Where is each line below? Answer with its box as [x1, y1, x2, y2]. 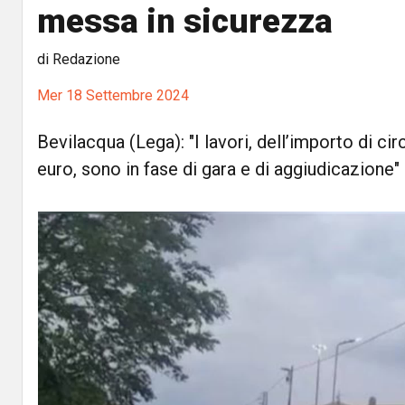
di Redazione [37, 51, 120, 68]
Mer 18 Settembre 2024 [37, 87, 189, 104]
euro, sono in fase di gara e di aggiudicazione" [37, 158, 400, 180]
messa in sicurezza [37, 2, 333, 41]
